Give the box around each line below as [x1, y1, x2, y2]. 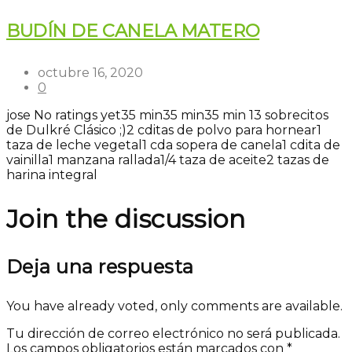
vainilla [6, 152, 49, 168]
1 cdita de [282, 137, 340, 153]
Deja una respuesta [6, 255, 194, 279]
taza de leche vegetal [6, 137, 142, 153]
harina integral [6, 167, 97, 183]
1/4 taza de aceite [160, 152, 266, 168]
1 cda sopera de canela [142, 137, 282, 153]
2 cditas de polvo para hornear [126, 123, 317, 138]
